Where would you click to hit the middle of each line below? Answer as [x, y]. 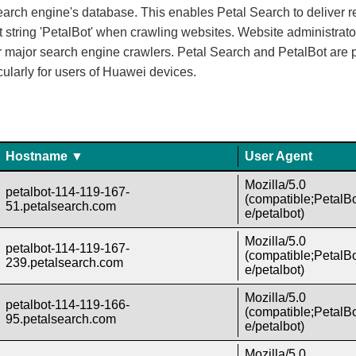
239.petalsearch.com [65, 263]
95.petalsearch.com [61, 319]
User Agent [278, 157]
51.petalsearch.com [61, 207]
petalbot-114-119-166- [68, 305]
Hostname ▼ [45, 157]
